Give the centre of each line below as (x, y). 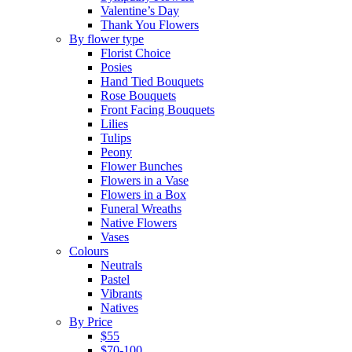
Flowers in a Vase (145, 180)
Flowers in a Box (143, 194)
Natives (119, 308)
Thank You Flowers (150, 25)
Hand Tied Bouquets (152, 81)
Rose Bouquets (138, 95)
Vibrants (121, 293)
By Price (91, 322)
